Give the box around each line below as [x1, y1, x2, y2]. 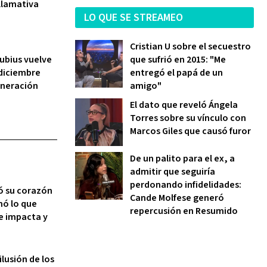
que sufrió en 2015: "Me [130, 53, 226, 66]
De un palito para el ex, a [130, 152, 235, 165]
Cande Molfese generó [130, 191, 224, 204]
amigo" [130, 79, 162, 92]
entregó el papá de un [130, 66, 223, 79]
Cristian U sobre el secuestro [130, 40, 251, 53]
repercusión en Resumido [130, 204, 238, 218]
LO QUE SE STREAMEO [84, 10, 183, 25]
